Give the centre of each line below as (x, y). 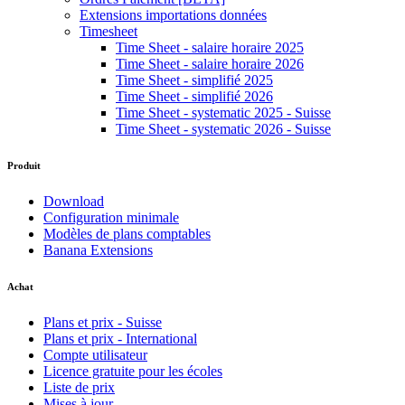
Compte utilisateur (95, 354)
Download (74, 201)
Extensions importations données (173, 14)
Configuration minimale (111, 217)
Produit (24, 165)
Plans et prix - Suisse (103, 322)
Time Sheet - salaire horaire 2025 (210, 47)
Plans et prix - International (120, 338)
